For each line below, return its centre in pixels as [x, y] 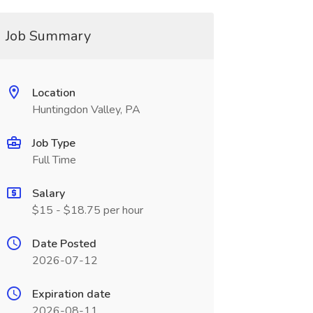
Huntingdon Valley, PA [86, 110]
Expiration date [71, 294]
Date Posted [64, 244]
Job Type [53, 143]
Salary [48, 194]
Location [53, 93]
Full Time [54, 160]
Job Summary [48, 36]
